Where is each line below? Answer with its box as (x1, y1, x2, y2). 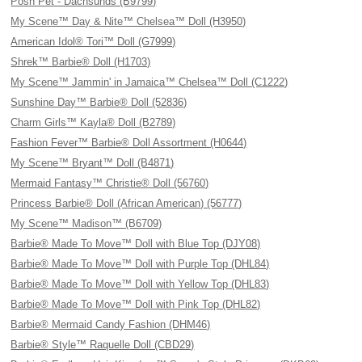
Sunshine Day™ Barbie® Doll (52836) (11, 96, 187, 108)
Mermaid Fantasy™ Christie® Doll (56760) (11, 177, 209, 189)
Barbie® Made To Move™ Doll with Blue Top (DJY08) (11, 238, 261, 250)
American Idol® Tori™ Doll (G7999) (11, 36, 176, 48)
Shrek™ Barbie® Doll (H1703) (11, 56, 151, 68)
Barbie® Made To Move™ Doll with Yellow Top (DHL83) (11, 278, 270, 290)
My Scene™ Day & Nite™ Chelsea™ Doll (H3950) (11, 15, 246, 27)
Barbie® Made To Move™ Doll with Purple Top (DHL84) (11, 258, 270, 270)
